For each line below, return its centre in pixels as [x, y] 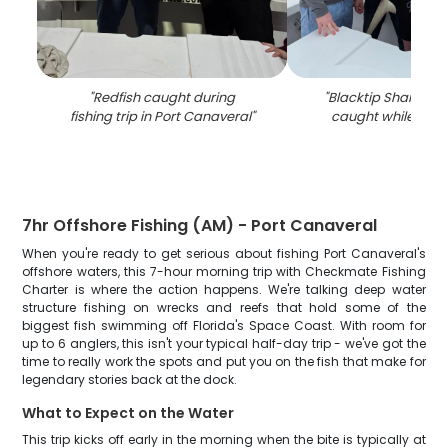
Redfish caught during [164, 97]
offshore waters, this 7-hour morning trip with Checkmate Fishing [224, 271]
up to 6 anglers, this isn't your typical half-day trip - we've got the [224, 343]
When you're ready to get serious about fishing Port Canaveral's [224, 253]
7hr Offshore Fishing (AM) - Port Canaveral [200, 225]
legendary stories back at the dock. [130, 379]
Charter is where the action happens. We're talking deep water [224, 289]
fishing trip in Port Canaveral [160, 116]
